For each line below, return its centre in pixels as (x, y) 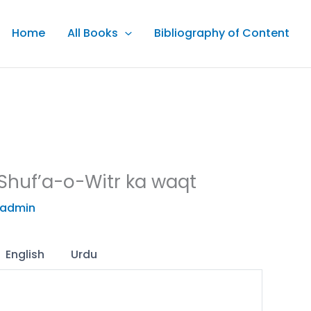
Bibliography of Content (222, 33)
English (25, 255)
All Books (93, 33)
